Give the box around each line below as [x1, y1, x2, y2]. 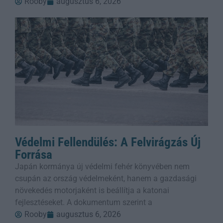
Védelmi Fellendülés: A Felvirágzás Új [15, 134, 201, 149]
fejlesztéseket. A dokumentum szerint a [15, 197, 152, 207]
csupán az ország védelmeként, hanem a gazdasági [15, 173, 197, 183]
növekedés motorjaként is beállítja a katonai [15, 185, 169, 195]
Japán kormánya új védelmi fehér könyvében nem [15, 161, 190, 171]
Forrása [15, 147, 52, 162]
